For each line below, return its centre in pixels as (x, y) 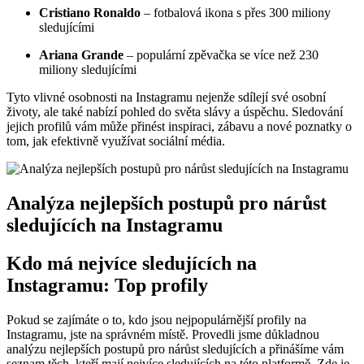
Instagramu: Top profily (107, 285)
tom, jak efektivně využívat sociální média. (116, 141)
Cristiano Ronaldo (90, 13)
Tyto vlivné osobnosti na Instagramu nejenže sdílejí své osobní (166, 97)
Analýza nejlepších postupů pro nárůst (167, 203)
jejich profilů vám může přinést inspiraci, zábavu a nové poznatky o (179, 127)
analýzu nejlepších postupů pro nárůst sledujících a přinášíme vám (175, 349)
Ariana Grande (81, 55)
